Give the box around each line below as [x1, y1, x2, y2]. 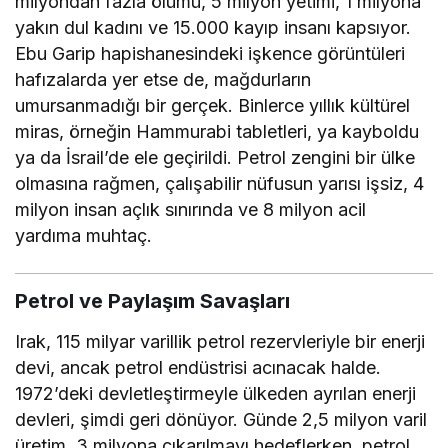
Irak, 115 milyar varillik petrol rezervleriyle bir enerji [15, 330, 426, 352]
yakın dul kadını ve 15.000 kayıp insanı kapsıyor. [15, 16, 412, 38]
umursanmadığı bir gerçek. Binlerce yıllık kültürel [15, 94, 411, 116]
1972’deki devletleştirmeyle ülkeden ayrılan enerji [15, 382, 417, 404]
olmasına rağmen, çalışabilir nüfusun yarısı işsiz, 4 [15, 172, 425, 194]
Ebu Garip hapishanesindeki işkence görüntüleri [15, 42, 406, 64]
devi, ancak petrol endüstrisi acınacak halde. [15, 356, 382, 378]
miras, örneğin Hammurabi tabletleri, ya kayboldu [15, 120, 420, 142]
